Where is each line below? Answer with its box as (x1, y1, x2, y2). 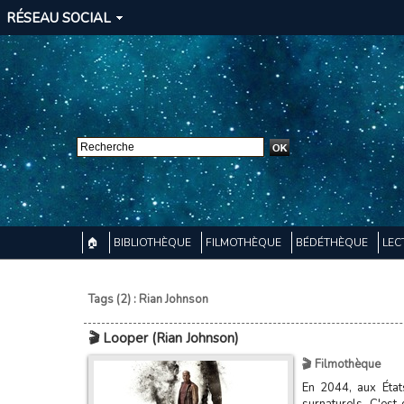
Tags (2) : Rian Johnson (87, 291, 208, 308)
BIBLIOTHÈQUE (113, 235, 194, 250)
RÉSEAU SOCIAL (6, 9, 111, 27)
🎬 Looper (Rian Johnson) (87, 329, 239, 347)
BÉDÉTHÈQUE (295, 235, 371, 250)
